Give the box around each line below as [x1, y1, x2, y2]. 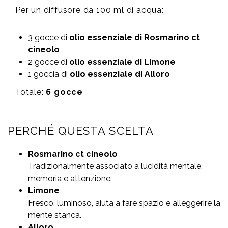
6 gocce [46, 87, 83, 97]
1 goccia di [28, 69, 70, 79]
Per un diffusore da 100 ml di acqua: [15, 5, 164, 15]
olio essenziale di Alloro [70, 69, 170, 79]
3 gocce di [28, 33, 69, 43]
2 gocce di [28, 57, 69, 67]
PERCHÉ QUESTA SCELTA [8, 124, 154, 138]
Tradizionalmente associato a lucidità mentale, [28, 161, 203, 172]
